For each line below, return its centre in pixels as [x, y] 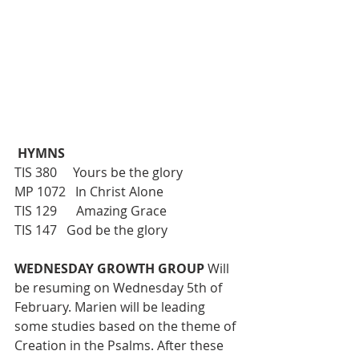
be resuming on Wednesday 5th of [120, 288]
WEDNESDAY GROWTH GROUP [111, 269]
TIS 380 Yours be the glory [99, 173]
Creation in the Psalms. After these [121, 346]
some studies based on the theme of [127, 327]
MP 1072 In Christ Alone [89, 192]
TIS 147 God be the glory [91, 230]
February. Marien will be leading [111, 307]
